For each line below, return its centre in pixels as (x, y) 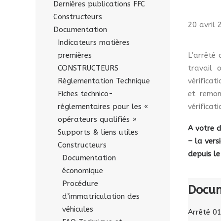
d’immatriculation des (101, 196)
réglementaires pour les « (103, 107)
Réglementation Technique (104, 81)
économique (83, 171)
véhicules (78, 209)
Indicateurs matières (94, 42)
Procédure (80, 184)
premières (75, 55)
